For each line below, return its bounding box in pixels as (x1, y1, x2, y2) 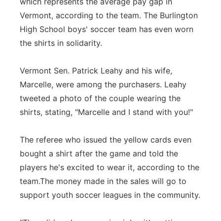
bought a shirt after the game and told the (20, 148, 178, 158)
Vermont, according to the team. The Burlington (20, 10, 198, 20)
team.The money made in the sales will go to (20, 176, 186, 186)
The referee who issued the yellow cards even (20, 135, 191, 145)
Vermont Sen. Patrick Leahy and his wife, (20, 66, 172, 75)
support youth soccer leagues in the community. (20, 190, 200, 200)
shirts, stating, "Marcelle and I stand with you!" (20, 107, 193, 117)
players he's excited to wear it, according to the (20, 162, 199, 172)
